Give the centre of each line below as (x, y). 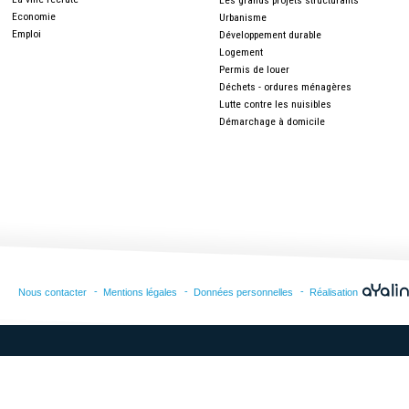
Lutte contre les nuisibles (276, 104)
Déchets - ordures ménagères (286, 87)
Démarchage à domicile (273, 121)
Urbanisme (243, 17)
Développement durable (271, 35)
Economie (34, 16)
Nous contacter (52, 292)
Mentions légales (140, 292)
